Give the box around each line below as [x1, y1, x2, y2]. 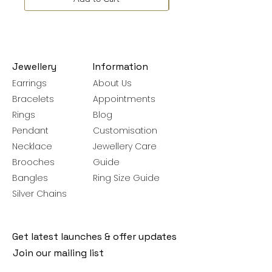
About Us [93, 76, 132, 89]
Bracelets [12, 92, 54, 105]
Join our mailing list [13, 246, 104, 259]
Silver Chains [12, 187, 67, 200]
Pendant [12, 124, 49, 137]
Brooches [12, 155, 55, 168]
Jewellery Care [93, 140, 157, 152]
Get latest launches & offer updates [12, 229, 177, 243]
